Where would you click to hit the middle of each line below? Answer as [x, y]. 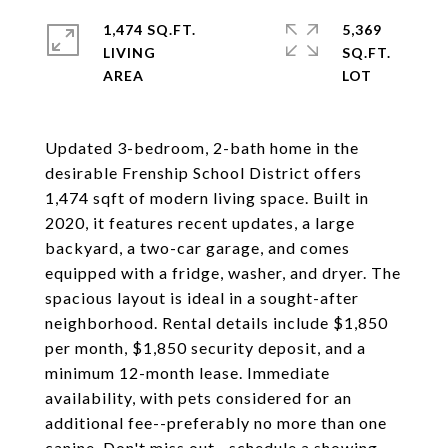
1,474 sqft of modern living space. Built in [207, 197]
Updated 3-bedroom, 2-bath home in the [202, 147]
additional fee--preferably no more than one [216, 422]
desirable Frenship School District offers [203, 172]
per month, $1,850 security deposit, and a [205, 347]
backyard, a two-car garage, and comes [197, 247]
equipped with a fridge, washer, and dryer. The [223, 272]
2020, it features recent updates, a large [200, 222]
